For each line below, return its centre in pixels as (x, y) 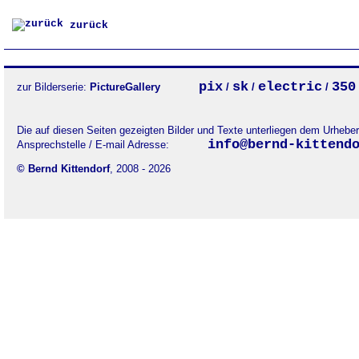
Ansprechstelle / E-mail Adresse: (98, 145)
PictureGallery (130, 87)
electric (290, 87)
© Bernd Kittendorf (63, 169)
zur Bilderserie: (53, 87)
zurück (86, 25)
